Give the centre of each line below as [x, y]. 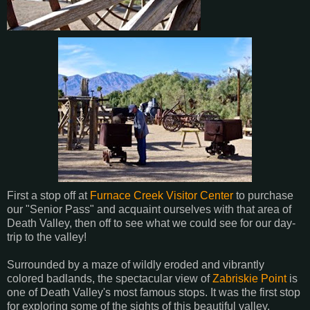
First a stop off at [48, 195]
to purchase [263, 195]
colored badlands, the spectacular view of [110, 278]
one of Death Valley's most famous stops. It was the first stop [154, 292]
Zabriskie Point [249, 278]
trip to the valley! [47, 237]
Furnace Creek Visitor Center [162, 195]
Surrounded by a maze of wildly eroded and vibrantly [136, 264]
